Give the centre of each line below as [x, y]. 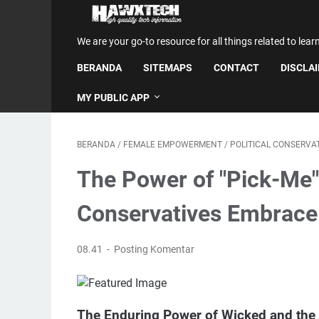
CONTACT [236, 68]
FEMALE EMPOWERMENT [173, 145]
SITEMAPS [168, 68]
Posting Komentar [155, 249]
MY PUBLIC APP [113, 98]
